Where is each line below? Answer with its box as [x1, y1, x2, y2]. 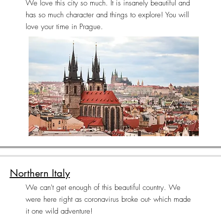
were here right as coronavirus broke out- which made [25, 194, 191, 204]
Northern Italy [9, 167, 70, 180]
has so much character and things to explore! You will [25, 10, 189, 20]
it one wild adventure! [25, 206, 93, 216]
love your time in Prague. [25, 22, 103, 32]
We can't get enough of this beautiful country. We [25, 183, 181, 192]
